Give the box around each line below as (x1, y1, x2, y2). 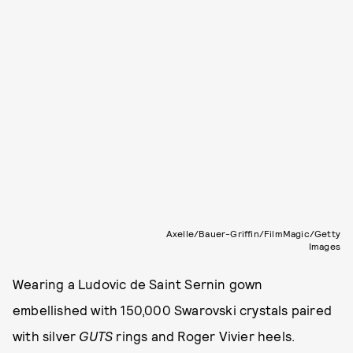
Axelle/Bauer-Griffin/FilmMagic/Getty (165, 227, 340, 239)
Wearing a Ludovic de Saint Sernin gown (13, 275, 263, 292)
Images (308, 240, 340, 251)
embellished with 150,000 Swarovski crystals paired (13, 301, 333, 318)
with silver (13, 327, 80, 344)
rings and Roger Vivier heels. (116, 327, 295, 344)
